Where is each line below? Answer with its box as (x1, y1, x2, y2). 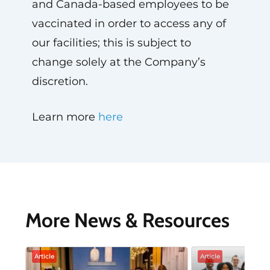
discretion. (31, 75, 88, 88)
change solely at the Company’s (31, 55, 206, 69)
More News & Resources (25, 208, 230, 232)
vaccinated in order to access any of (31, 17, 226, 30)
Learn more (31, 110, 98, 124)
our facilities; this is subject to (31, 36, 191, 49)
